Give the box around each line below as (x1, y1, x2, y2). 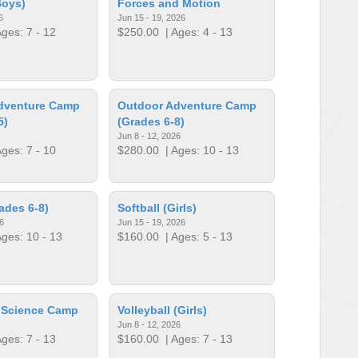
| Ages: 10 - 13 (159, 143, 240, 157)
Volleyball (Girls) (117, 303, 208, 316)
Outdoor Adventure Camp (117, 98, 257, 112)
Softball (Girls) (117, 201, 197, 214)
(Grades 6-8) (117, 114, 185, 128)
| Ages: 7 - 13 (159, 332, 233, 345)
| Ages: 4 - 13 (159, 25, 233, 38)
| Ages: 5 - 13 (159, 229, 233, 243)
